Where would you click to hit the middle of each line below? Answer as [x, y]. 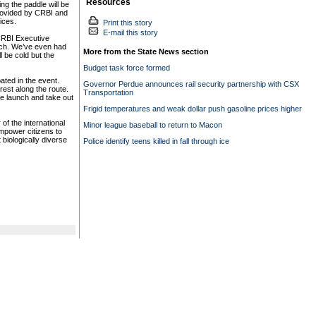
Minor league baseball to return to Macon [152, 125]
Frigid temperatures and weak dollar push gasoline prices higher [192, 109]
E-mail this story [128, 32]
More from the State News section [146, 51]
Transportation [108, 92]
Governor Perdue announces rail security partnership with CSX [191, 84]
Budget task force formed [126, 68]
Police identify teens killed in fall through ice [156, 141]
